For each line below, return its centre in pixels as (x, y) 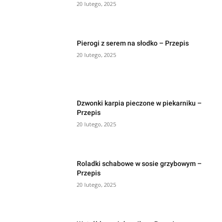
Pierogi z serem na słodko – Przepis (133, 43)
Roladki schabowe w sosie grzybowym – (139, 164)
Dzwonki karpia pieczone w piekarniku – (139, 103)
